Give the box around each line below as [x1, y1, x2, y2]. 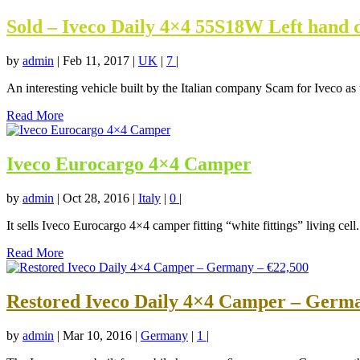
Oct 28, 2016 [63, 190, 129, 205]
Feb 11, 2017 [63, 54, 129, 68]
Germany [141, 328, 188, 342]
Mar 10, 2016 [63, 328, 132, 342]
